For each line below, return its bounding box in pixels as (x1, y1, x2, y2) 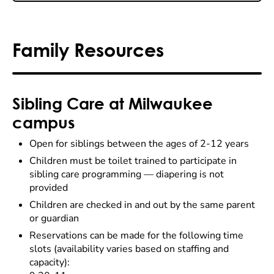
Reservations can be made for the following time (29, 229, 243, 242)
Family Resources (12, 38, 164, 61)
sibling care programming (29, 168, 144, 181)
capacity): (29, 256, 70, 269)
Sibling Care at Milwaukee (12, 94, 213, 113)
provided (29, 181, 68, 194)
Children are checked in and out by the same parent (29, 198, 255, 212)
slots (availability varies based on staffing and (29, 242, 229, 256)
